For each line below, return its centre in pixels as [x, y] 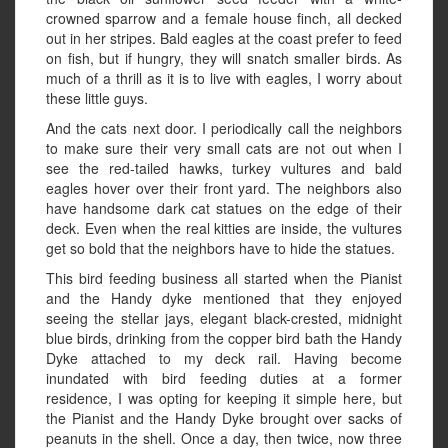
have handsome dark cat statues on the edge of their [224, 208]
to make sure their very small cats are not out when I [224, 148]
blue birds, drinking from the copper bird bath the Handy [224, 338]
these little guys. [97, 98]
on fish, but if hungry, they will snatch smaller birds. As [224, 58]
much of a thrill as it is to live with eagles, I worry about [224, 78]
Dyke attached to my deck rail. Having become [224, 358]
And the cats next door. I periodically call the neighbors [224, 128]
